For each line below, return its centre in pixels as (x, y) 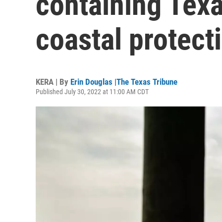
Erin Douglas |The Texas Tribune (124, 82)
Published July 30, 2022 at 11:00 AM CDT (92, 92)
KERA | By (53, 82)
